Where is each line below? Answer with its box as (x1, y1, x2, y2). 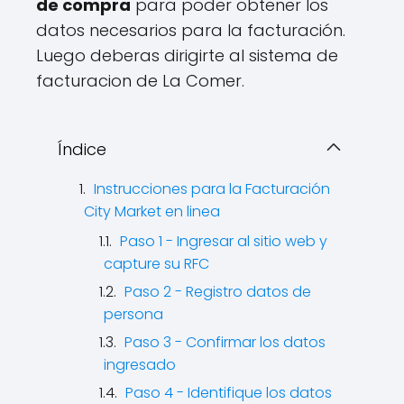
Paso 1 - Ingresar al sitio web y (120, 231, 327, 252)
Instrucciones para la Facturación (94, 179, 330, 200)
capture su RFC (104, 253, 209, 275)
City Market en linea (84, 201, 220, 223)
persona (104, 304, 163, 326)
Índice (58, 138, 106, 161)
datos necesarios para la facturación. (36, 19, 345, 42)
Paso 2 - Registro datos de (124, 281, 311, 303)
